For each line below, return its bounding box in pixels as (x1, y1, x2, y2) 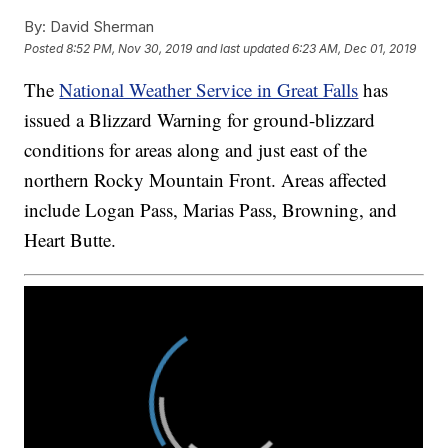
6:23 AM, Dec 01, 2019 (292, 40, 417, 56)
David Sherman (46, 17, 155, 37)
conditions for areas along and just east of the (24, 137, 368, 163)
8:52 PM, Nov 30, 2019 (66, 40, 193, 56)
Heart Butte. (24, 227, 117, 253)
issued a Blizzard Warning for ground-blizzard (24, 107, 376, 133)
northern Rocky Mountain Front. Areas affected (24, 167, 388, 193)
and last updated (196, 40, 290, 56)
